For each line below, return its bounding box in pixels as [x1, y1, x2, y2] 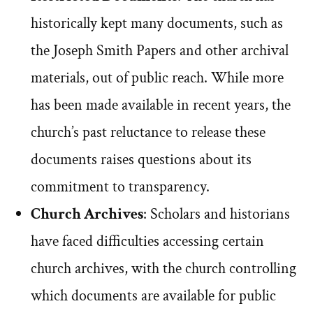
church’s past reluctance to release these [31, 122, 265, 143]
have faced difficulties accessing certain [31, 231, 264, 252]
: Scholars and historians [143, 204, 290, 225]
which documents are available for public [31, 286, 276, 307]
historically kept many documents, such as [31, 13, 283, 34]
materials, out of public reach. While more [31, 68, 284, 89]
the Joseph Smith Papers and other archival [31, 41, 289, 61]
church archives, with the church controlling [31, 259, 296, 279]
